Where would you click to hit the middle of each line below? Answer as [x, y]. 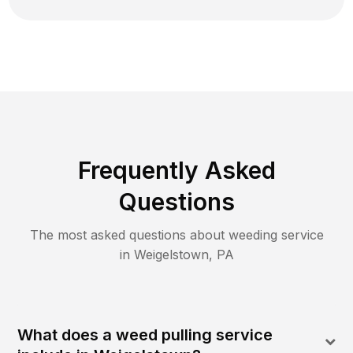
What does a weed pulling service [145, 335]
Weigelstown [171, 255]
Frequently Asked [176, 171]
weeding [253, 235]
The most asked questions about [129, 235]
